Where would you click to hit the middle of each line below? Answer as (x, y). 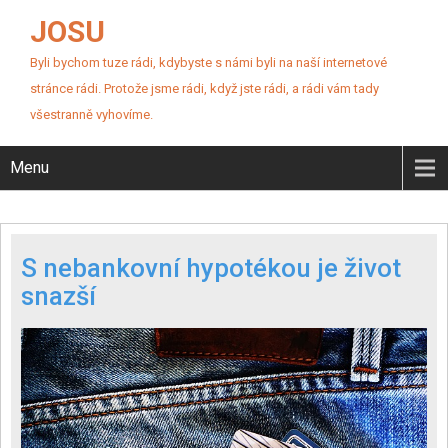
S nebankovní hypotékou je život (211, 268)
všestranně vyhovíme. (91, 114)
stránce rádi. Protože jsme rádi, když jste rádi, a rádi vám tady (204, 88)
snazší (58, 296)
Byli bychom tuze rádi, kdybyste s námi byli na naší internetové (208, 62)
